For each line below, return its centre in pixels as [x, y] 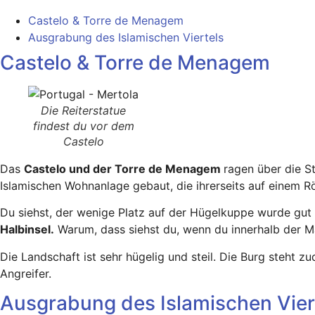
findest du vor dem [83, 126]
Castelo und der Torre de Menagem [124, 168]
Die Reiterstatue [83, 110]
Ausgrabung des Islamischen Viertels [126, 37]
